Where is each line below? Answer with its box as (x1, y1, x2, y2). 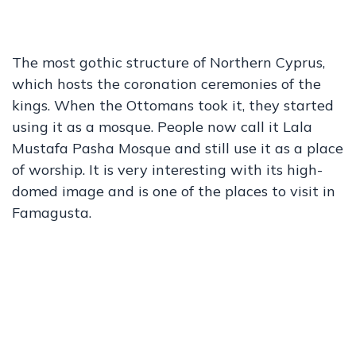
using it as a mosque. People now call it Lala (12, 118, 312, 136)
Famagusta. (12, 203, 91, 222)
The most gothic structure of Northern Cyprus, (12, 53, 325, 72)
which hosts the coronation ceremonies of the (12, 75, 321, 93)
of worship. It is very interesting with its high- (12, 161, 323, 179)
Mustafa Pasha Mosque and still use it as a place (12, 139, 343, 157)
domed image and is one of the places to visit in (12, 182, 335, 200)
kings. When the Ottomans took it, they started (12, 96, 334, 114)
